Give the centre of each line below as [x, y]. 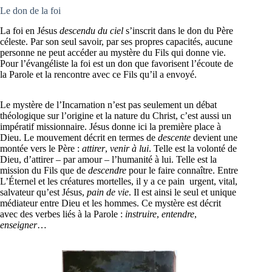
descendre [107, 170]
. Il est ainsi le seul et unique [182, 192]
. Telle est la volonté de [193, 148]
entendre [178, 214]
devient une [214, 137]
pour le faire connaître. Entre [182, 170]
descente [174, 137]
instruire [141, 214]
